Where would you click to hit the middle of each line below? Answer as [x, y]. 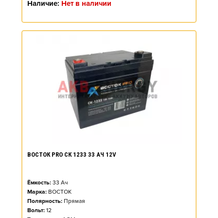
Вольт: [36, 210]
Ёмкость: [39, 183]
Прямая [74, 201]
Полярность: [45, 201]
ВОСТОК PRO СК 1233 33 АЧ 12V [72, 154]
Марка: [37, 192]
